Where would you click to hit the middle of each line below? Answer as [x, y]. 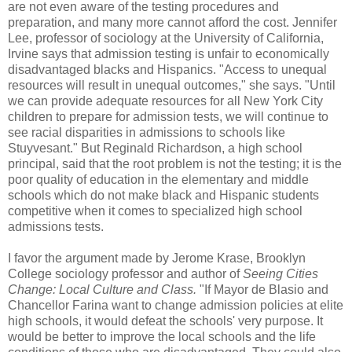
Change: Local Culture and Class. [102, 290]
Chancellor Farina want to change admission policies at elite [176, 306]
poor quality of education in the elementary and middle [158, 180]
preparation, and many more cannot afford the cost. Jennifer [172, 23]
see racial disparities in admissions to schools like [147, 133]
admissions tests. [56, 227]
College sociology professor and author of [125, 274]
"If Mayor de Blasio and [262, 290]
